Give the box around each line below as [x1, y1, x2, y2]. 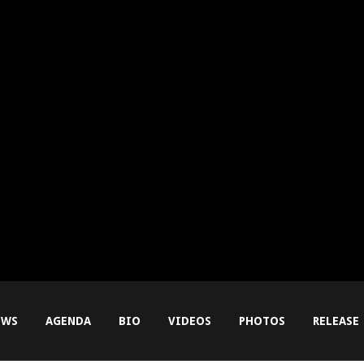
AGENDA [45, 314, 91, 327]
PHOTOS [238, 314, 285, 327]
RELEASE [312, 314, 359, 327]
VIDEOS [167, 314, 211, 327]
